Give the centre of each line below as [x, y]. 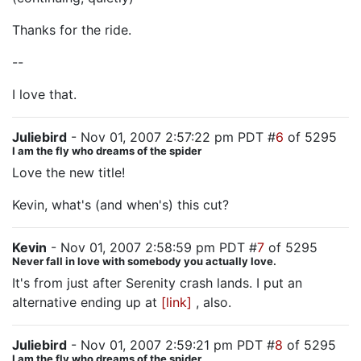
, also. [212, 302]
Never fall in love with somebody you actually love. [144, 261]
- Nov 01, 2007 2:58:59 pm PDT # [152, 247]
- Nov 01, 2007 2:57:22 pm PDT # [171, 137]
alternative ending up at [87, 302]
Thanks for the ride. [72, 30]
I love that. [44, 94]
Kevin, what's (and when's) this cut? [120, 205]
